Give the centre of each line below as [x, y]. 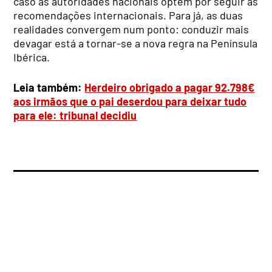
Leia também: [49, 87]
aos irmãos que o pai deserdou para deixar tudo [130, 101]
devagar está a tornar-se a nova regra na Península [136, 43]
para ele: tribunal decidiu [75, 115]
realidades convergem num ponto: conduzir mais [131, 29]
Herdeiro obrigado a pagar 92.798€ [170, 87]
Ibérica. [32, 57]
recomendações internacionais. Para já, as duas [128, 15]
